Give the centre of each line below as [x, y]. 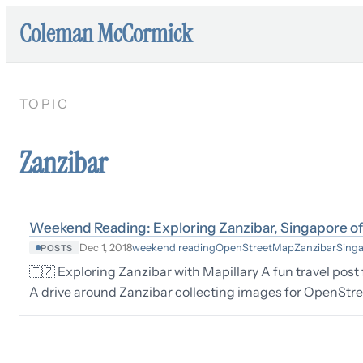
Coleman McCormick [106, 34]
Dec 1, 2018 [105, 248]
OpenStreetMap [254, 247]
